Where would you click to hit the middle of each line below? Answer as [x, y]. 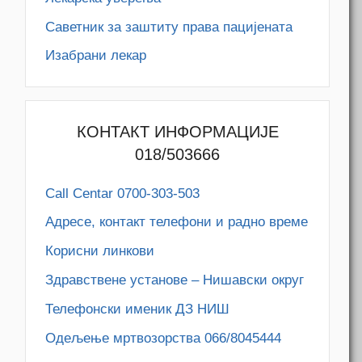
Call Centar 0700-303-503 [123, 193]
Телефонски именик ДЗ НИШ [138, 309]
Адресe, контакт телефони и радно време [177, 222]
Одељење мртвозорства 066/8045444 [164, 338]
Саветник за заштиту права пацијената [169, 27]
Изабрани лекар [96, 56]
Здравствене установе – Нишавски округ [175, 280]
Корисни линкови [100, 251]
